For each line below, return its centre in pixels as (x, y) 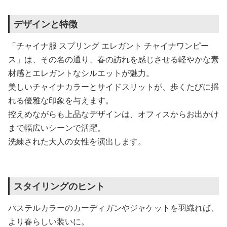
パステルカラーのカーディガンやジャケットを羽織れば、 (113, 208)
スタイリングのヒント (59, 186)
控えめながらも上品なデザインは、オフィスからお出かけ (113, 114)
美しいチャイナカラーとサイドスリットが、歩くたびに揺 (113, 87)
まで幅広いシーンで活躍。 (57, 128)
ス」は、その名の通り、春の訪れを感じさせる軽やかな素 (113, 59)
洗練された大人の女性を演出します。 (77, 141)
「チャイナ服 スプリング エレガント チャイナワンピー (108, 46)
